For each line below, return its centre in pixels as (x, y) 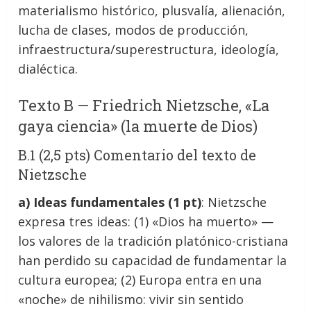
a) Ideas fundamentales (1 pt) (110, 202)
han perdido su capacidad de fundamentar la (153, 260)
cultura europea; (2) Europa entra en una (140, 279)
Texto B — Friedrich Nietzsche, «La (144, 105)
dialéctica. (48, 68)
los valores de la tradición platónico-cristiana (153, 241)
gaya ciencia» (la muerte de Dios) (138, 126)
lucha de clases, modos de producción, (134, 30)
